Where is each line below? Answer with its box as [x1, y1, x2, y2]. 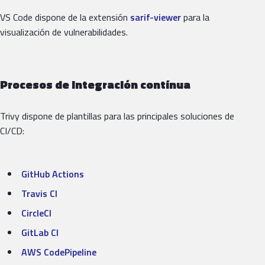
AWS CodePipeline [21, 245, 96, 260]
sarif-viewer [130, 10, 181, 25]
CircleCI [21, 206, 51, 221]
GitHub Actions [21, 167, 84, 182]
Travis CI [21, 186, 57, 201]
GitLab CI [21, 225, 59, 240]
